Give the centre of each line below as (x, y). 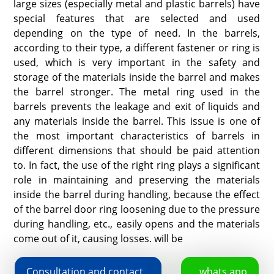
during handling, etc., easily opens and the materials (137, 224)
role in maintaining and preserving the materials (137, 180)
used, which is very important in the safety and (137, 62)
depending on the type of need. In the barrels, (137, 33)
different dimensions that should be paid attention (137, 150)
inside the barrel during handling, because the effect (137, 194)
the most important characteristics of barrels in (137, 135)
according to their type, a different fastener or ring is (137, 47)
